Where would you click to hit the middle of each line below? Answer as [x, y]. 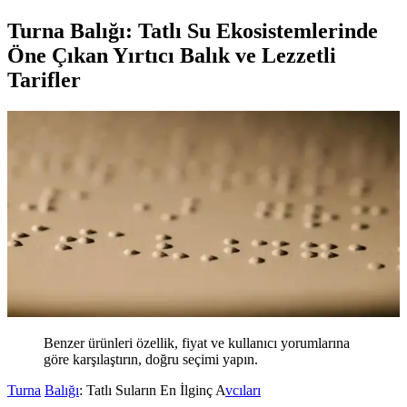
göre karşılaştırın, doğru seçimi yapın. [151, 360]
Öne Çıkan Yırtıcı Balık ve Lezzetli [172, 56]
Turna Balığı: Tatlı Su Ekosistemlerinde [193, 31]
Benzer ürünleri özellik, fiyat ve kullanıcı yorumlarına [197, 343]
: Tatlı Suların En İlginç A [152, 391]
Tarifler [44, 80]
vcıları [243, 391]
